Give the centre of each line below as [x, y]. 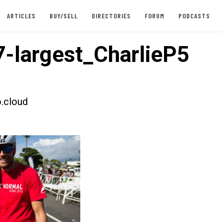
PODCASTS [194, 16]
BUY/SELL [63, 16]
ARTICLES [21, 16]
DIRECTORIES [111, 16]
